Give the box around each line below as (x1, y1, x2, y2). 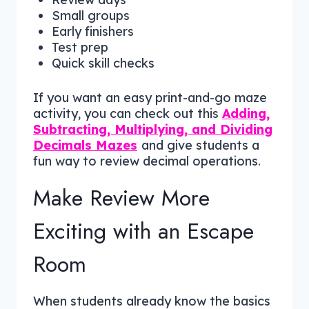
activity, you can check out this (33, 105, 222, 121)
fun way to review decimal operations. (33, 152, 261, 169)
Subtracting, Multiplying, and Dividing (33, 121, 272, 137)
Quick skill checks (52, 54, 154, 71)
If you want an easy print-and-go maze (33, 89, 267, 106)
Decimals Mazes (33, 137, 137, 153)
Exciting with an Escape (33, 215, 254, 247)
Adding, (222, 105, 270, 121)
